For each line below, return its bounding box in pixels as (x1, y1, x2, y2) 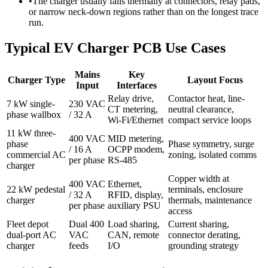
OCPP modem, (108, 144, 165, 155)
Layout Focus (187, 75, 243, 86)
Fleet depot (7, 219, 48, 230)
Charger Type (8, 75, 65, 86)
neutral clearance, (168, 104, 234, 115)
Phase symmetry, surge (168, 139, 254, 150)
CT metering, (108, 104, 158, 115)
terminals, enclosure (168, 184, 243, 195)
